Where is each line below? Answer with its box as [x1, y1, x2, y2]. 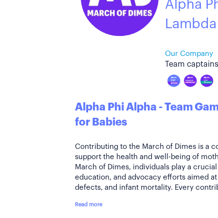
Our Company [165, 50, 213, 57]
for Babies [75, 117, 127, 127]
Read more [75, 202, 102, 207]
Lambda [165, 17, 217, 31]
